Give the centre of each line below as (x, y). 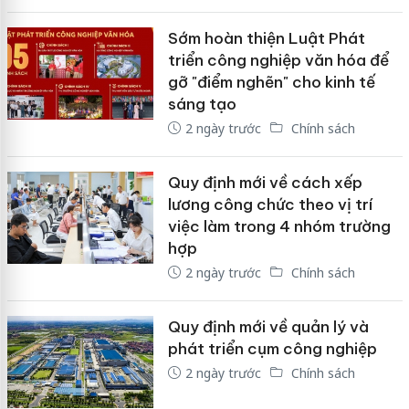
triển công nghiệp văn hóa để (278, 60)
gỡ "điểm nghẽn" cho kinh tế (271, 82)
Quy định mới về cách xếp (265, 182)
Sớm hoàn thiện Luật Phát (266, 38)
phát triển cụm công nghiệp (272, 348)
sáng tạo (202, 104)
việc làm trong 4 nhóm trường (279, 226)
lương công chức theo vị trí (270, 204)
